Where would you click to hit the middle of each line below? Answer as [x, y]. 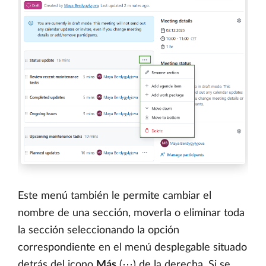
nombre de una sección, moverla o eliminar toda [131, 213]
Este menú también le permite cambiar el [115, 196]
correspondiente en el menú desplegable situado [132, 247]
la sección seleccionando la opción [99, 230]
